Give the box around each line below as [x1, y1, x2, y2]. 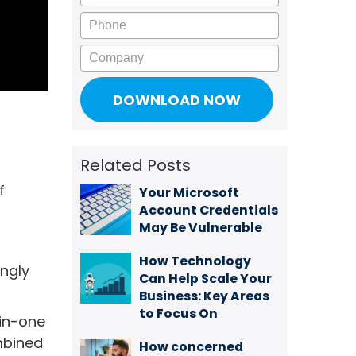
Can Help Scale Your [139, 269, 272, 288]
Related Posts [80, 154, 191, 176]
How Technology [139, 252, 251, 270]
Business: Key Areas [139, 287, 269, 305]
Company [80, 44, 155, 64]
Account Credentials [139, 201, 278, 219]
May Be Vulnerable [139, 219, 262, 237]
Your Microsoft [139, 184, 239, 202]
